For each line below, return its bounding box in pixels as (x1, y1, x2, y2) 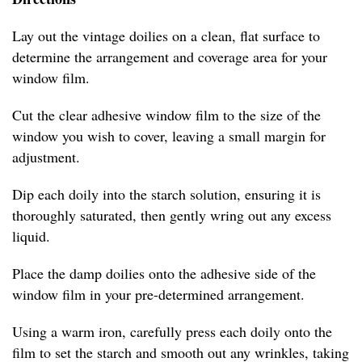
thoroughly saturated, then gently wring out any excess (12, 205, 331, 225)
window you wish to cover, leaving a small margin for (12, 126, 326, 146)
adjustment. (12, 147, 80, 167)
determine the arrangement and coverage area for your (12, 47, 327, 67)
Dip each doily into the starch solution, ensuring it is (12, 184, 321, 204)
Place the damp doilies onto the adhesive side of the (12, 263, 316, 284)
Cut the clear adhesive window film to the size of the (12, 105, 321, 125)
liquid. (12, 226, 50, 246)
